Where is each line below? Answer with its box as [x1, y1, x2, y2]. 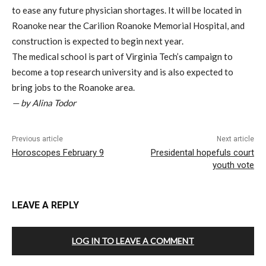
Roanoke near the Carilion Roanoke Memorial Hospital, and [12, 20, 245, 31]
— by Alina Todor [12, 97, 76, 109]
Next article [216, 135, 254, 144]
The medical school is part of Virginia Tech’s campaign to [12, 51, 233, 62]
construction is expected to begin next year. [12, 36, 183, 47]
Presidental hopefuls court [150, 147, 254, 159]
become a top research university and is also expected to [12, 66, 233, 78]
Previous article [12, 135, 63, 144]
